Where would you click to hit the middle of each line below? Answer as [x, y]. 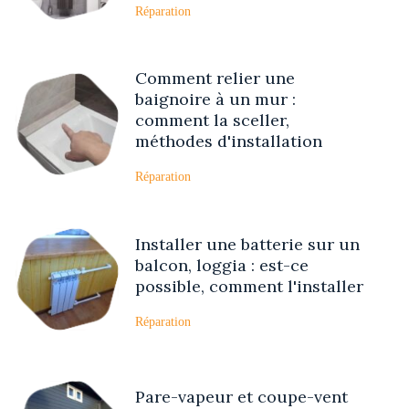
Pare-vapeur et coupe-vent [241, 396]
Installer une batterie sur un [247, 244]
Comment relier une [215, 79]
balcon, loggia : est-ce [222, 265]
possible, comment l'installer [249, 286]
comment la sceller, [212, 121]
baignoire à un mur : [215, 100]
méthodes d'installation [229, 142]
